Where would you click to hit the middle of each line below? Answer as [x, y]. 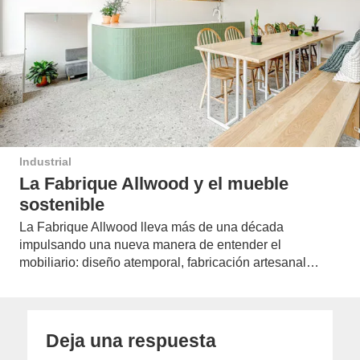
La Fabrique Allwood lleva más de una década [151, 227]
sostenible [62, 204]
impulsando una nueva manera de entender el [150, 245]
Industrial [45, 161]
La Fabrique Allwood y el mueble [154, 183]
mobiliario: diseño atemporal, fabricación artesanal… [169, 263]
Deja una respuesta [131, 340]
